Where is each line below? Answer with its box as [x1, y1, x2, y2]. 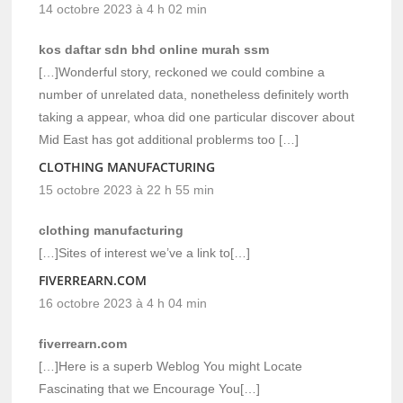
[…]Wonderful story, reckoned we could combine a [39, 64, 326, 79]
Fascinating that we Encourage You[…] [39, 381, 261, 396]
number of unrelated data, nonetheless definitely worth [39, 86, 350, 102]
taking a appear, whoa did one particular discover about [39, 109, 355, 124]
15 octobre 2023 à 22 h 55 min [39, 182, 215, 197]
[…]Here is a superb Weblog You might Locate [39, 358, 303, 373]
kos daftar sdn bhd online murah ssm [39, 41, 270, 57]
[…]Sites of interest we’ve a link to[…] [39, 245, 251, 260]
